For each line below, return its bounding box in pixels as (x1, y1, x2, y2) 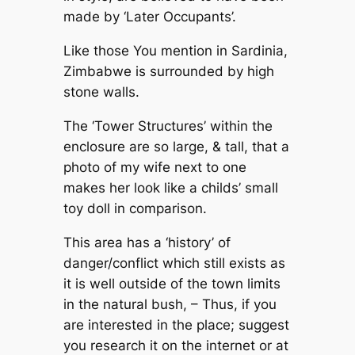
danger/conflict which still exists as (63, 254, 285, 271)
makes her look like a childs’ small (63, 179, 278, 196)
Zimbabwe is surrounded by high (63, 63, 274, 80)
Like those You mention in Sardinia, (63, 43, 288, 59)
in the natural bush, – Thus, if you (63, 296, 277, 312)
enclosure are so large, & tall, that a (63, 138, 289, 155)
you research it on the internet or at (63, 337, 288, 353)
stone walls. (63, 84, 139, 101)
